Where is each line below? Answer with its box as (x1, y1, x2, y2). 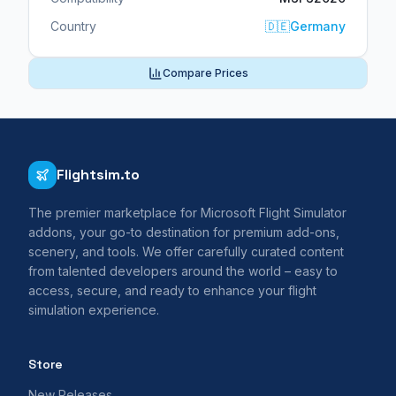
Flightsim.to (57, 164, 140, 184)
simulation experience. (28, 301, 159, 317)
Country (50, 18, 96, 34)
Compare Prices (162, 65, 248, 80)
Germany (290, 18, 346, 34)
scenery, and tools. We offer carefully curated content (28, 243, 344, 259)
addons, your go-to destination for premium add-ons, (28, 224, 339, 240)
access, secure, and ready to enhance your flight (28, 282, 316, 298)
